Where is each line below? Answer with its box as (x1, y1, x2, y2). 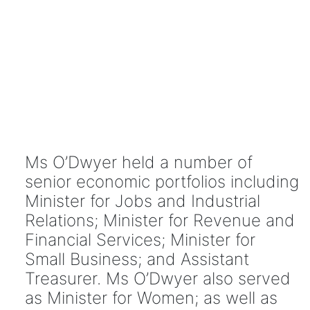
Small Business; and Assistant (24, 248, 249, 269)
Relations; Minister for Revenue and (24, 210, 295, 230)
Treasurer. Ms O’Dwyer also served (24, 268, 291, 289)
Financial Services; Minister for (24, 229, 255, 250)
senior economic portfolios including (24, 171, 299, 192)
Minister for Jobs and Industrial (24, 190, 260, 211)
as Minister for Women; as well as (24, 287, 277, 308)
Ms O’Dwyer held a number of (24, 152, 253, 172)
